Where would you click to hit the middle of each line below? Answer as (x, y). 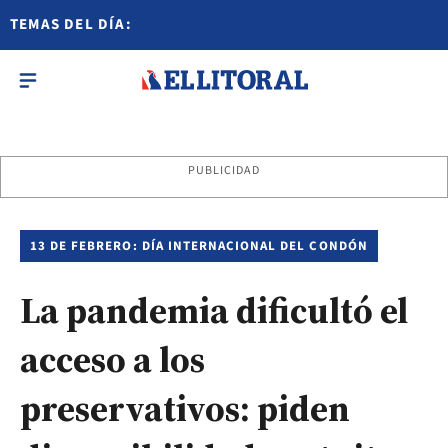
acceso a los (112, 359)
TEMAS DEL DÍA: (71, 24)
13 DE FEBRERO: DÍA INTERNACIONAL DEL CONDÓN (199, 246)
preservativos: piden (185, 408)
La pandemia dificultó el (214, 310)
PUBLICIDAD (224, 170)
